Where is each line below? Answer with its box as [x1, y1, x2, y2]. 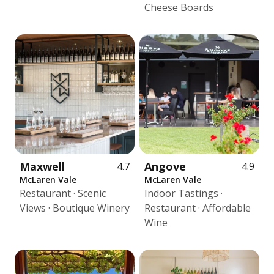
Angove [144, 159, 186, 174]
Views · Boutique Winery [20, 201, 130, 215]
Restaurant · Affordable [144, 201, 251, 215]
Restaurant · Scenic [20, 187, 106, 200]
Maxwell [20, 159, 65, 174]
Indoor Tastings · [144, 187, 223, 200]
